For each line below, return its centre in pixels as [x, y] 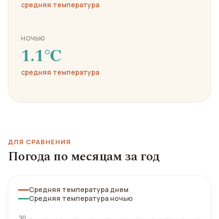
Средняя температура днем [79, 189]
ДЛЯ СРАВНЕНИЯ [40, 142]
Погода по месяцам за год [84, 156]
